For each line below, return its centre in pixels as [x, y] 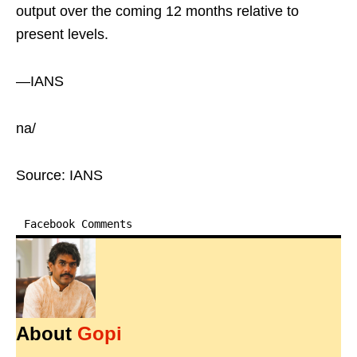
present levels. [62, 35]
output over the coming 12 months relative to [157, 12]
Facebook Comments [78, 224]
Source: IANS [59, 176]
